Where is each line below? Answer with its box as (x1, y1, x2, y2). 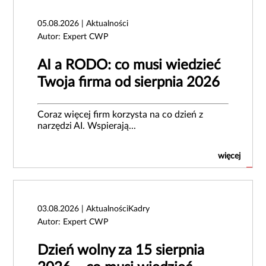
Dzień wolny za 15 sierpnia (37, 243, 205, 258)
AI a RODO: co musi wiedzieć (37, 58, 221, 72)
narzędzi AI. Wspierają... (37, 121, 137, 131)
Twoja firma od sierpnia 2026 (37, 75, 220, 90)
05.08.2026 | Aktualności (37, 19, 129, 28)
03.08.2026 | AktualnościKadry (37, 204, 150, 213)
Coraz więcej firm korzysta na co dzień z (37, 109, 204, 119)
